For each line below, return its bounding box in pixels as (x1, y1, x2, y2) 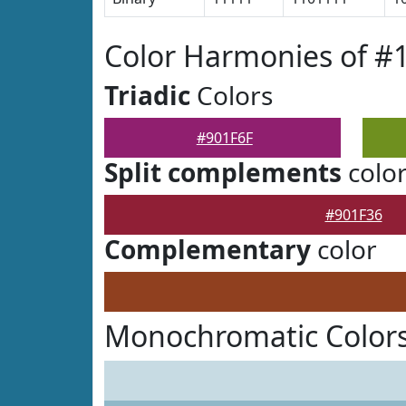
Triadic (104, 78, 190, 112)
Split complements (104, 155, 342, 189)
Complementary (104, 232, 311, 266)
